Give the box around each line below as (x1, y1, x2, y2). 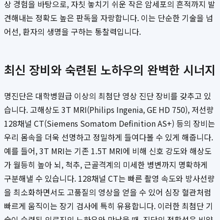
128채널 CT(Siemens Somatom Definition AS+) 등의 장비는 (4, 117, 215, 130)
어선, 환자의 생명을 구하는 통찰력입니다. (4, 26, 141, 38)
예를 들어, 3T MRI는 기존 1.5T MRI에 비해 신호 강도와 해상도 (4, 145, 212, 157)
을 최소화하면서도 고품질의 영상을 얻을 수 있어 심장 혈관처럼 (4, 186, 211, 198)
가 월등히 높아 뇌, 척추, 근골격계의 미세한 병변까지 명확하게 (4, 159, 208, 171)
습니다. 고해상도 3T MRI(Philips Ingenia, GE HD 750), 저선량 (4, 104, 214, 116)
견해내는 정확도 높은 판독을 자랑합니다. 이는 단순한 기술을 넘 (4, 12, 213, 24)
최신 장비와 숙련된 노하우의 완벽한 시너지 (4, 61, 216, 79)
